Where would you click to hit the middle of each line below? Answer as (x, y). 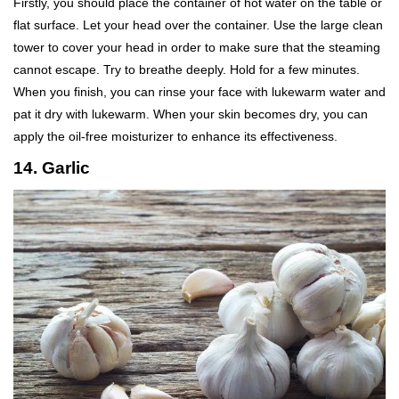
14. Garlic (52, 167)
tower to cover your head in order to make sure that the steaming (197, 47)
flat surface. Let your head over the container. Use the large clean (198, 24)
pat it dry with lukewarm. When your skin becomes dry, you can (191, 114)
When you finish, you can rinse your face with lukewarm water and (199, 91)
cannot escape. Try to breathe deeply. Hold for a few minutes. (187, 69)
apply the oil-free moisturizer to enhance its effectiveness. (175, 136)
